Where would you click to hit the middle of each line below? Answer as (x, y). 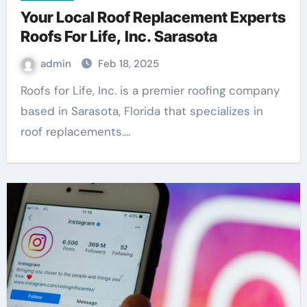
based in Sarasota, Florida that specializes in (142, 111)
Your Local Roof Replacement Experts (153, 17)
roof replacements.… (75, 132)
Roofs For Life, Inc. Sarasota (119, 37)
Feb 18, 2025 (128, 64)
